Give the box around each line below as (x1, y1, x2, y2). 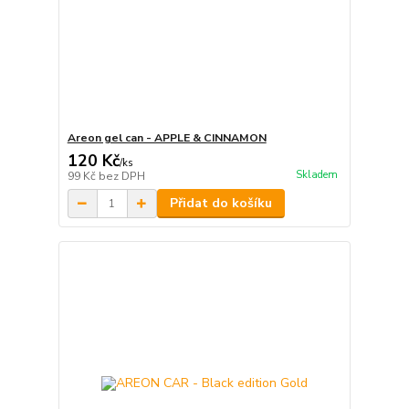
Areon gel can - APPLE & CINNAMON (67, 131, 267, 146)
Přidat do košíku (169, 194, 272, 213)
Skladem (295, 167, 338, 182)
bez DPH (98, 169, 145, 184)
